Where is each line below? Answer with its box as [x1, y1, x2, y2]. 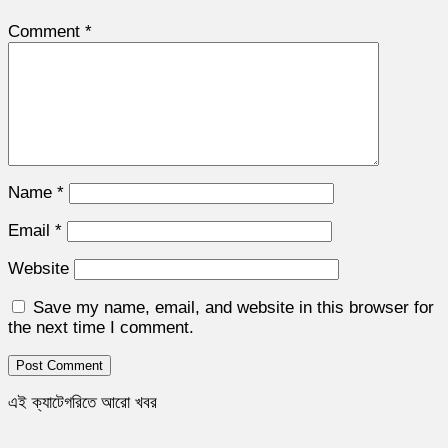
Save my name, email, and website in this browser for [33, 297, 434, 317]
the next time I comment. [8, 317, 194, 337]
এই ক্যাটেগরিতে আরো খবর [8, 392, 157, 412]
